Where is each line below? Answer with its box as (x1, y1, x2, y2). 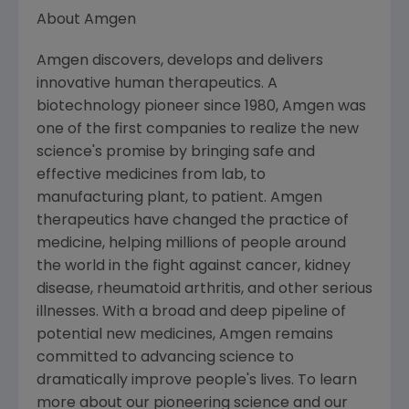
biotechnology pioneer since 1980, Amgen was (37, 100, 366, 114)
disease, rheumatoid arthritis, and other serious (37, 282, 372, 297)
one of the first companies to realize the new (37, 122, 359, 137)
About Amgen (37, 13, 136, 27)
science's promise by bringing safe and (37, 145, 315, 160)
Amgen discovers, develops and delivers (37, 54, 323, 68)
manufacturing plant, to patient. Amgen (37, 191, 322, 205)
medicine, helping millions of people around (37, 236, 346, 251)
